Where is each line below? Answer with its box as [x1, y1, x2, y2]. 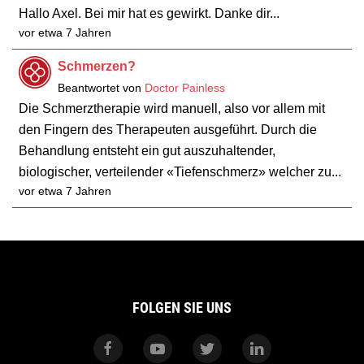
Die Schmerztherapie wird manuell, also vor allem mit [19, 102, 325, 115]
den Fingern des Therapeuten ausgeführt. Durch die [19, 123, 317, 136]
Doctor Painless [145, 82, 225, 94]
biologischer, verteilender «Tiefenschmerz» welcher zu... [19, 165, 341, 179]
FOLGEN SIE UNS [132, 299, 232, 317]
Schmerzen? [58, 59, 136, 73]
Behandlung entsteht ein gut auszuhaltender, [19, 144, 275, 158]
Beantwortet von [58, 82, 145, 94]
